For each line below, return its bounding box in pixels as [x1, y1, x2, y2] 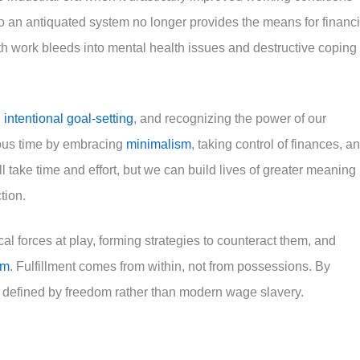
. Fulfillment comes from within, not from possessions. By [10, 260, 330, 274]
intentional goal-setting [4, 112, 133, 126]
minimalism [126, 137, 191, 152]
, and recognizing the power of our [133, 112, 326, 126]
